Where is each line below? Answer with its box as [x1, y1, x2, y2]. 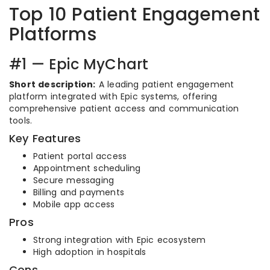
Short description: [9, 78, 96, 90]
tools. [9, 115, 33, 127]
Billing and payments [33, 186, 124, 198]
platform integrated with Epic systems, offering [9, 90, 218, 102]
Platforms [9, 22, 96, 47]
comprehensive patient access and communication [9, 102, 239, 115]
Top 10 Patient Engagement [9, 2, 260, 27]
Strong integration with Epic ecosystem [33, 234, 206, 246]
